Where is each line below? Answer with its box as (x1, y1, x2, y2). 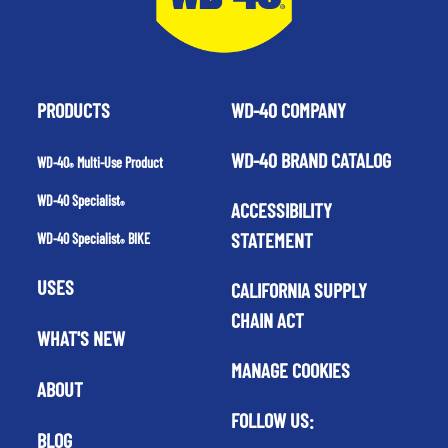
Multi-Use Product (73, 153, 163, 171)
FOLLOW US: (230, 407, 314, 432)
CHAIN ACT (230, 307, 304, 332)
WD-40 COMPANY (230, 97, 346, 122)
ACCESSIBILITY (230, 197, 332, 222)
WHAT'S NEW (36, 325, 125, 350)
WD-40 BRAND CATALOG (230, 147, 391, 172)
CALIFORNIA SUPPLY (230, 277, 367, 302)
